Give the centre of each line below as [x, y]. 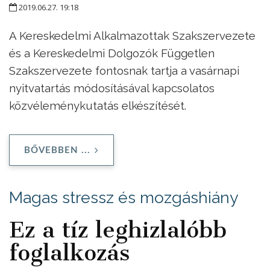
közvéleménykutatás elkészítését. [98, 105]
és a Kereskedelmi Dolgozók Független [112, 53]
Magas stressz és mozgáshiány [124, 197]
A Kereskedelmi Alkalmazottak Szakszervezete [132, 35]
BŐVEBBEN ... [57, 150]
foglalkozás [69, 252]
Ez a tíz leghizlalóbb [118, 229]
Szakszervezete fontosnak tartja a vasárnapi [124, 70]
